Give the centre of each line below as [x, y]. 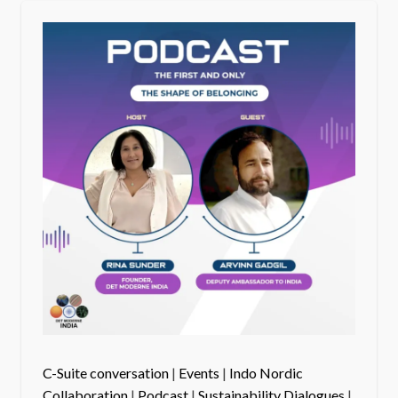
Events [199, 373]
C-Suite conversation [105, 373]
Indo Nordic [266, 373]
